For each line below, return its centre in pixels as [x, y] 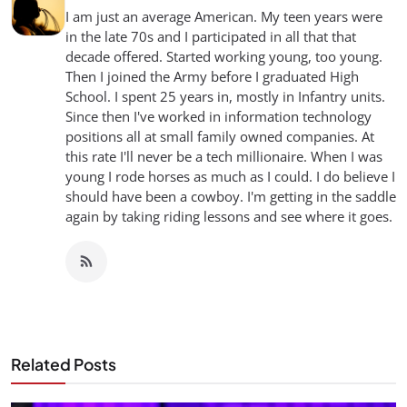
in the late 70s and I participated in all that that [211, 37]
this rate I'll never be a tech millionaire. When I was [224, 157]
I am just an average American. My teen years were [224, 17]
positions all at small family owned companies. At [220, 137]
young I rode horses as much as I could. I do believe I [230, 177]
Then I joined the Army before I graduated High [212, 77]
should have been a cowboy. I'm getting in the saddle [231, 197]
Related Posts [64, 365]
